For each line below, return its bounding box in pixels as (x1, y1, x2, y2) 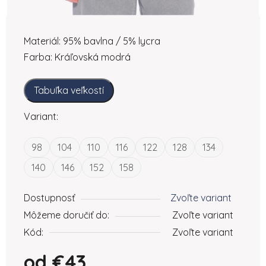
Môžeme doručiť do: (24, 208, 109, 221)
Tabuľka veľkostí (34, 84, 104, 96)
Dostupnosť (24, 191, 75, 204)
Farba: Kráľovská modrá (24, 50, 131, 63)
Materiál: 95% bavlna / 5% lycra (24, 34, 160, 47)
